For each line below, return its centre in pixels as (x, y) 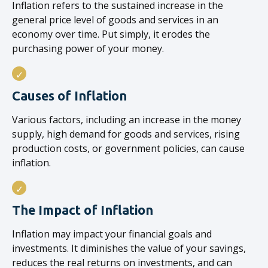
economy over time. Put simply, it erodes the (111, 34)
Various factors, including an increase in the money (127, 120)
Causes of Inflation (69, 96)
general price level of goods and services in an (115, 20)
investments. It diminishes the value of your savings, (129, 248)
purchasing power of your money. (88, 48)
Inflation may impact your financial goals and (112, 234)
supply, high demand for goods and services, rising (126, 134)
